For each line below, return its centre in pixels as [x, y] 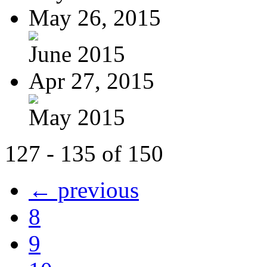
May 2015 [77, 117]
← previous [84, 190]
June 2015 [77, 54]
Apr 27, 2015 [91, 80]
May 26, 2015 [95, 17]
